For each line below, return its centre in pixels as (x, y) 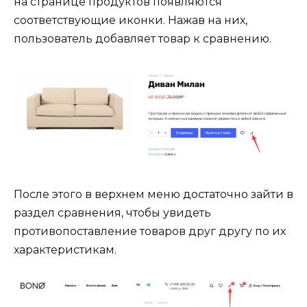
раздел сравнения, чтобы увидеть (112, 212)
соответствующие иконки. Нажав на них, (131, 21)
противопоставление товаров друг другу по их (150, 231)
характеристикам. (65, 249)
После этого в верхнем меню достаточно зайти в (153, 194)
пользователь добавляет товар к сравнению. (143, 39)
